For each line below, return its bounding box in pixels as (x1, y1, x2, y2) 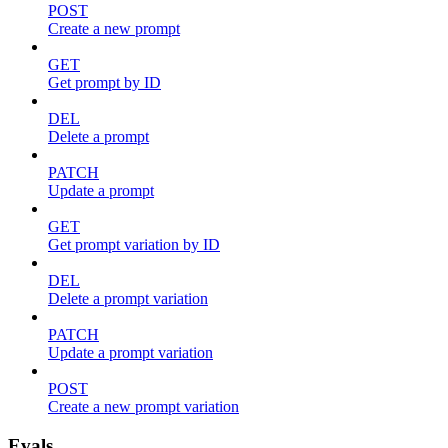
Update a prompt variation (48, 344, 213, 362)
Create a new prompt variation (48, 398, 239, 416)
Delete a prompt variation (48, 290, 208, 308)
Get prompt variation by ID (48, 236, 220, 254)
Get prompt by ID (48, 74, 161, 92)
